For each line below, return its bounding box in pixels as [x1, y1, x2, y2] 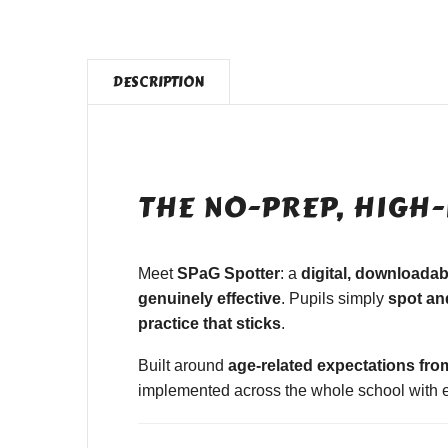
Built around [138, 357, 228, 375]
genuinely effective [138, 289, 281, 307]
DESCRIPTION [113, 72, 204, 94]
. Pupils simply [281, 289, 388, 307]
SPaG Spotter [177, 264, 280, 282]
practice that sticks [138, 314, 281, 332]
